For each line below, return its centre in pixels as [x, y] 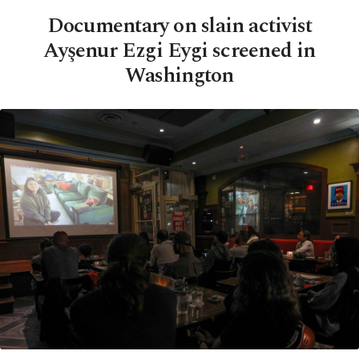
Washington [179, 75]
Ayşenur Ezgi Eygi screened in [179, 50]
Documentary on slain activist [179, 26]
